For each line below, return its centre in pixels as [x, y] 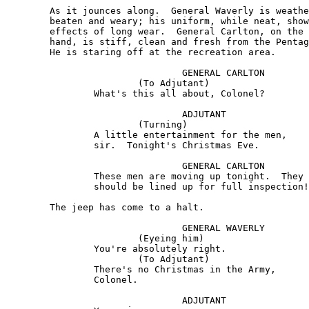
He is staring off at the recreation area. [28, 52]
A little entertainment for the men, [50, 135]
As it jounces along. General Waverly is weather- [28, 11]
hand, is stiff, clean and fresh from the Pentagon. [28, 42]
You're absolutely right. [50, 249]
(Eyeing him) [72, 239]
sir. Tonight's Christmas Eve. [50, 146]
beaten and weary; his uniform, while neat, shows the [28, 21]
